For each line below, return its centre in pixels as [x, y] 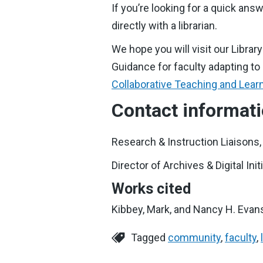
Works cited [151, 189]
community [194, 237]
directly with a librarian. [164, 26]
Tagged [149, 237]
